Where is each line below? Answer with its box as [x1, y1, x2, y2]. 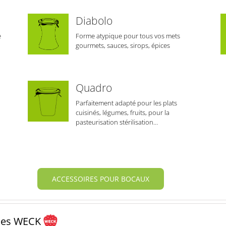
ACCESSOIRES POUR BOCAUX [51, 174, 149, 184]
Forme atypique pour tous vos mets [75, 31, 180, 41]
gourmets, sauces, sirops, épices [75, 41, 170, 50]
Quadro [75, 81, 112, 95]
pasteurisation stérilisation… [75, 118, 158, 127]
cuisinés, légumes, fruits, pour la [75, 108, 169, 118]
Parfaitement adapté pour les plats [75, 98, 177, 108]
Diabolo [75, 14, 112, 28]
